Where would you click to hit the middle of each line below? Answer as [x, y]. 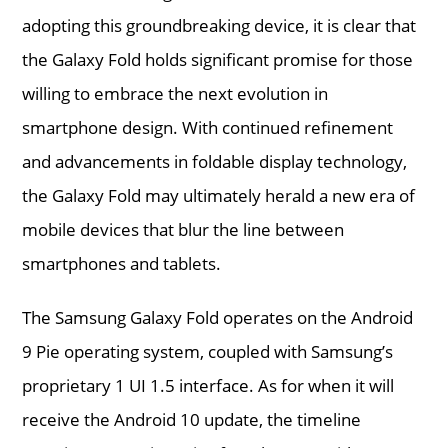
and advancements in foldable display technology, [215, 161]
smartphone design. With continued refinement [208, 127]
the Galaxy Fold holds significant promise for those [218, 59]
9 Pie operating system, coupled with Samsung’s [208, 351]
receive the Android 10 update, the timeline [192, 419]
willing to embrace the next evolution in [175, 93]
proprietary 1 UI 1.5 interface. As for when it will [208, 385]
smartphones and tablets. [122, 263]
